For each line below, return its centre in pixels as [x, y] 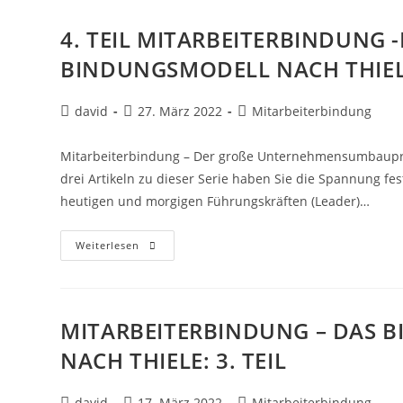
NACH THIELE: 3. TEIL [174, 360]
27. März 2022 [180, 111]
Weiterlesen [108, 245]
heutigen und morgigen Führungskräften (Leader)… [215, 201]
